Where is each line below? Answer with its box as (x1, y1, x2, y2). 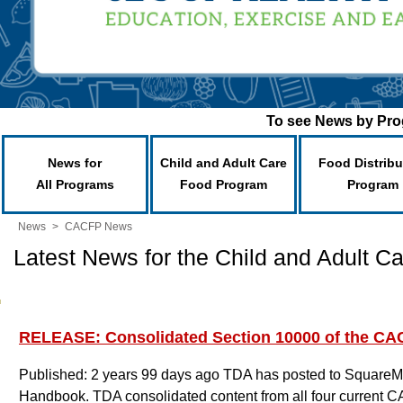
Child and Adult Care (160, 156, 287, 170)
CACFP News (65, 220, 132, 233)
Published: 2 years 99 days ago (19, 367, 223, 382)
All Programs (36, 177, 114, 192)
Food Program (180, 177, 267, 192)
